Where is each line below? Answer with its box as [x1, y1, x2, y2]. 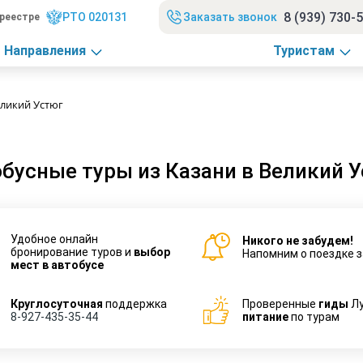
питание [242, 310, 288, 323]
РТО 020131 [62, 11, 127, 23]
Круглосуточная [11, 297, 103, 310]
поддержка [103, 297, 167, 310]
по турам [288, 310, 340, 323]
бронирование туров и [11, 246, 135, 259]
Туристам [272, 42, 335, 58]
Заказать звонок [183, 11, 278, 23]
